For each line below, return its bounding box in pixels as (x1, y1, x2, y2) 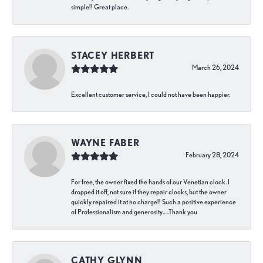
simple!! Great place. (71, 3, 129, 12)
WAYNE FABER (71, 137, 140, 149)
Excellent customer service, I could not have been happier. (71, 90, 230, 99)
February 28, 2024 (186, 151, 239, 160)
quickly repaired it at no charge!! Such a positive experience (71, 198, 236, 207)
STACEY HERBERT (71, 50, 155, 62)
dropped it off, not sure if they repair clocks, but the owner (71, 188, 227, 197)
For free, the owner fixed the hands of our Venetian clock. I (71, 178, 230, 187)
